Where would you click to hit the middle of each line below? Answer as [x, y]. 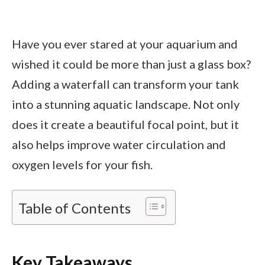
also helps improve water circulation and [119, 144]
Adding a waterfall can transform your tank [125, 84]
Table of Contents [75, 208]
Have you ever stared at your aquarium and [125, 44]
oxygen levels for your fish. [82, 164]
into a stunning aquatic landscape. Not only [126, 104]
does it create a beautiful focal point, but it [125, 124]
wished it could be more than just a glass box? [131, 64]
